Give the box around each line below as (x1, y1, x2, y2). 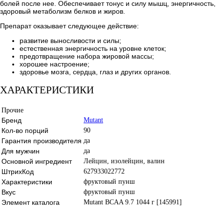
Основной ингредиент (1, 157, 72, 165)
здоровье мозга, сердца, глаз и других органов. (20, 67, 171, 76)
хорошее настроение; (20, 60, 89, 68)
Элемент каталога (1, 198, 60, 206)
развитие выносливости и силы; (20, 36, 121, 44)
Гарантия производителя (1, 136, 82, 145)
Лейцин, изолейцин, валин (84, 157, 165, 165)
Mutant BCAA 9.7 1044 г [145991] (84, 198, 182, 206)
